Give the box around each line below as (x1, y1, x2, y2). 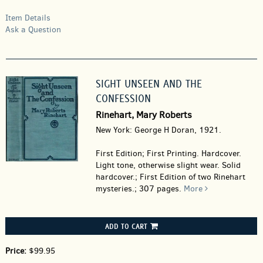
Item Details (5, 12, 50, 23)
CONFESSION (95, 92, 151, 105)
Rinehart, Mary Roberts (95, 109, 192, 121)
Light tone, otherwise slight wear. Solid (95, 160, 241, 171)
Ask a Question (5, 24, 61, 35)
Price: (5, 245, 29, 257)
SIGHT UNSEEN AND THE (95, 77, 202, 90)
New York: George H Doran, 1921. (95, 124, 221, 136)
